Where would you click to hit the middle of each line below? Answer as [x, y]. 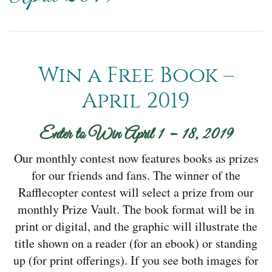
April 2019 [136, 101]
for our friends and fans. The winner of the [136, 175]
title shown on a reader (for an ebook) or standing [136, 243]
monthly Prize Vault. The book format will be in [136, 209]
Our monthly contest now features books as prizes [136, 158]
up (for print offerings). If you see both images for [136, 260]
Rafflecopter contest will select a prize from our [136, 192]
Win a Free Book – [136, 75]
